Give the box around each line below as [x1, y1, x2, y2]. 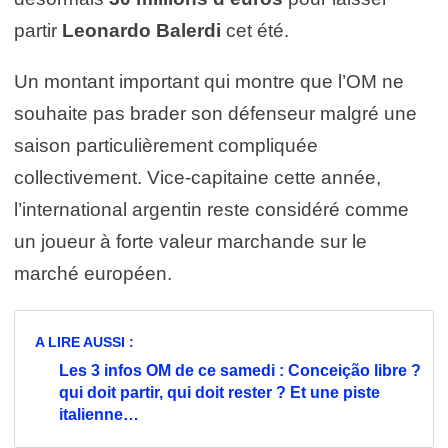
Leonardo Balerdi [62, 19, 221, 41]
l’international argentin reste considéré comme [14, 198, 409, 220]
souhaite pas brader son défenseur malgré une [14, 102, 417, 124]
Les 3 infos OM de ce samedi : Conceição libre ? [59, 361, 421, 379]
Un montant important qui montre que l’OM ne [14, 70, 404, 92]
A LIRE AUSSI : [35, 333, 138, 350]
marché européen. [14, 262, 172, 284]
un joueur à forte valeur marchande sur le [14, 230, 367, 252]
